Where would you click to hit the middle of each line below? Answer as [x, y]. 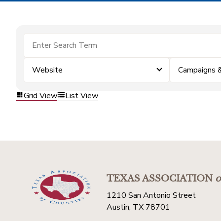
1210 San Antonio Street [151, 195]
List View [82, 95]
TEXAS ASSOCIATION [160, 179]
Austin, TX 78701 [138, 207]
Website [47, 70]
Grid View [40, 95]
